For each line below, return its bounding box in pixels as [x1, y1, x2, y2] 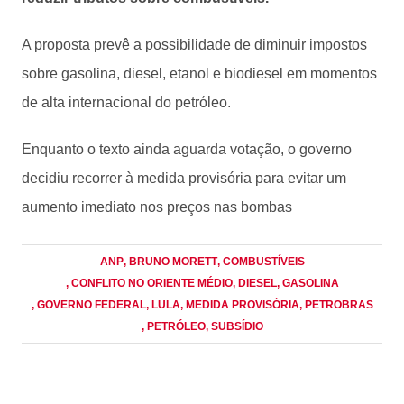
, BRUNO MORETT [123, 254, 217, 268]
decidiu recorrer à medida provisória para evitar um [22, 170, 346, 186]
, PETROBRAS [298, 298, 373, 311]
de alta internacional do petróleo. [22, 94, 231, 110]
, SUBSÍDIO [205, 319, 263, 333]
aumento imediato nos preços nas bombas [22, 198, 292, 215]
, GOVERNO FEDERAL [31, 298, 146, 311]
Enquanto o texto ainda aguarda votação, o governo [22, 141, 352, 157]
